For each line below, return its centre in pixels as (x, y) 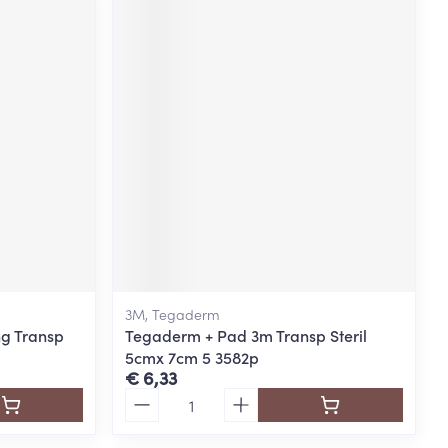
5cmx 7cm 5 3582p (192, 356)
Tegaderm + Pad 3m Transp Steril (246, 334)
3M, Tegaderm (173, 313)
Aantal (148, 396)
